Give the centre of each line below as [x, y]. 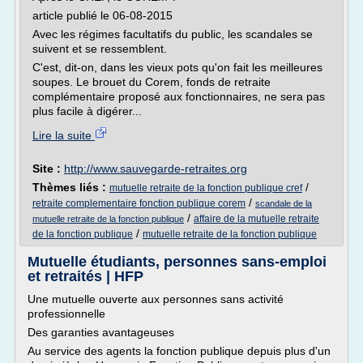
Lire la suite [64, 135]
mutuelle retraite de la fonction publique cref [206, 188]
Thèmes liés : [71, 187]
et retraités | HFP [85, 276]
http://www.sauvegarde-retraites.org [156, 169]
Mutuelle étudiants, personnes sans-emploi [177, 262]
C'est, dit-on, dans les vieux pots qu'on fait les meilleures [177, 67]
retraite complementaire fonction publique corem [139, 203]
